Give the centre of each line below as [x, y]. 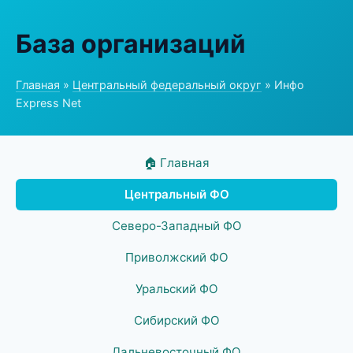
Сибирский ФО [176, 320]
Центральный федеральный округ [167, 85]
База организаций [131, 44]
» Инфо [283, 85]
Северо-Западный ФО [176, 226]
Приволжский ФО [176, 257]
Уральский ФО [176, 289]
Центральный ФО [176, 194]
